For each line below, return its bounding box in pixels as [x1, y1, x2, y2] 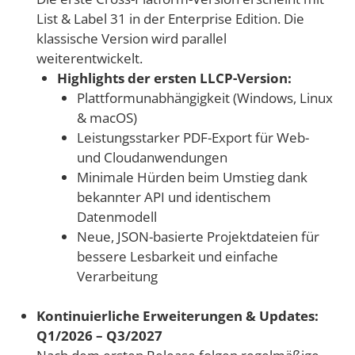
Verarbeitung [77, 266, 158, 285]
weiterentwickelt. [36, 48, 143, 67]
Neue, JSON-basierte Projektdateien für [77, 227, 319, 246]
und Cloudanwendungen [77, 147, 227, 166]
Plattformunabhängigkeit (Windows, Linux [77, 88, 333, 107]
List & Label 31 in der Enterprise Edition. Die [36, 9, 304, 28]
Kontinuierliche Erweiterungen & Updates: [36, 307, 319, 326]
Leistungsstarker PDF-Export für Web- [77, 128, 309, 147]
